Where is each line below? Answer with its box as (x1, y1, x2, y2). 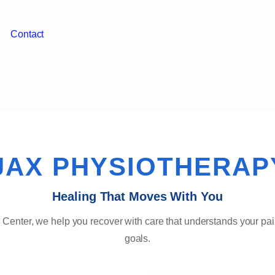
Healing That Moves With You (52, 190, 223, 203)
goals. (124, 233, 151, 244)
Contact (10, 29, 44, 39)
